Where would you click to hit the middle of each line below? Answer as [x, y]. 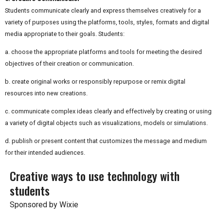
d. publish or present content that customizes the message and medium [106, 141]
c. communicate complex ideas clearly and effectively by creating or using [108, 111]
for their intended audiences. [45, 152]
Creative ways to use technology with [95, 175]
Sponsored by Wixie [44, 204]
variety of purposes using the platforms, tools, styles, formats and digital [107, 22]
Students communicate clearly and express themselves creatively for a [103, 11]
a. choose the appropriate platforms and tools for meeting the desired [103, 52]
